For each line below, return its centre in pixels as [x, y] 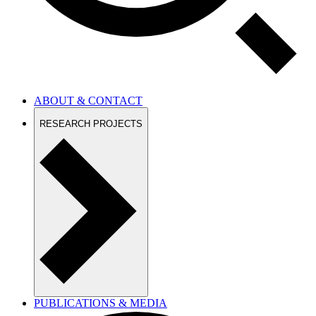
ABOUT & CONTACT [88, 100]
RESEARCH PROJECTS [91, 123]
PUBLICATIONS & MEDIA [101, 303]
